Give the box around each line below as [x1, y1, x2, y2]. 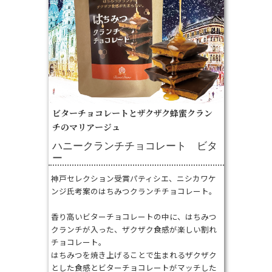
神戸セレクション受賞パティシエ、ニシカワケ [50, 172, 216, 185]
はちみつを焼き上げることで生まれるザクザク [50, 249, 217, 261]
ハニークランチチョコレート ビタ [52, 140, 217, 152]
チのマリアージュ [52, 121, 120, 134]
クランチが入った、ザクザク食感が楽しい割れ [50, 223, 217, 236]
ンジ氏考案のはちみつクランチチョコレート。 [50, 185, 217, 197]
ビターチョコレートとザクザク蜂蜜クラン [52, 107, 212, 120]
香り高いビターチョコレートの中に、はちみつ [50, 211, 217, 223]
